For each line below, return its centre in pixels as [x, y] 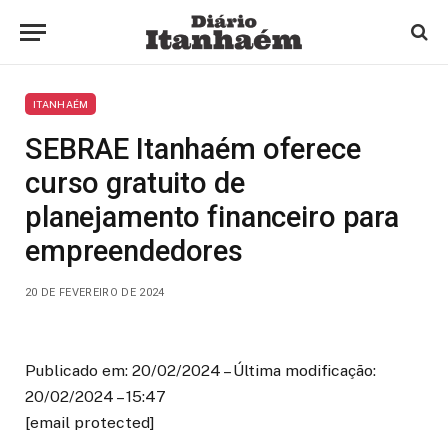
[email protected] [90, 422]
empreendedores [134, 251]
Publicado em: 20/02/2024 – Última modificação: [200, 370]
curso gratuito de [135, 183]
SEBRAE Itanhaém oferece [193, 149]
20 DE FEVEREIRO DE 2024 [95, 292]
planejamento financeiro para [212, 217]
